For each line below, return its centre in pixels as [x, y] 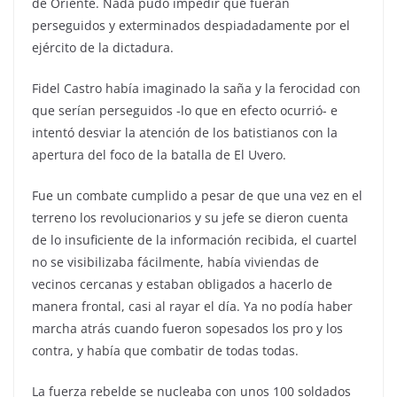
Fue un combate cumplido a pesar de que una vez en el [197, 195]
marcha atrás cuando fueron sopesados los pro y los [187, 328]
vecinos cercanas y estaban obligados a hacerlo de [182, 284]
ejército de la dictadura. [103, 47]
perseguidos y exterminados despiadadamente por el [191, 25]
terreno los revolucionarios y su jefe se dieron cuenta [190, 217]
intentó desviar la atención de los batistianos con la [185, 132]
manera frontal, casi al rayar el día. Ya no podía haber [192, 306]
